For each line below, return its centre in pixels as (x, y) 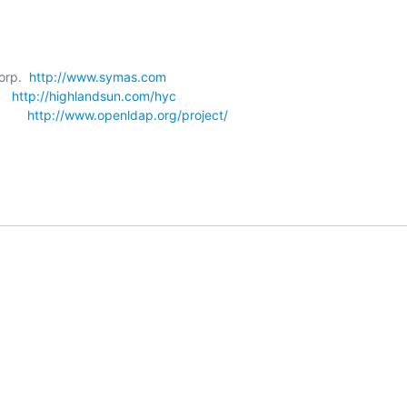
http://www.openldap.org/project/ (128, 114)
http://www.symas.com (98, 76)
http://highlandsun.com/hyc (94, 95)
